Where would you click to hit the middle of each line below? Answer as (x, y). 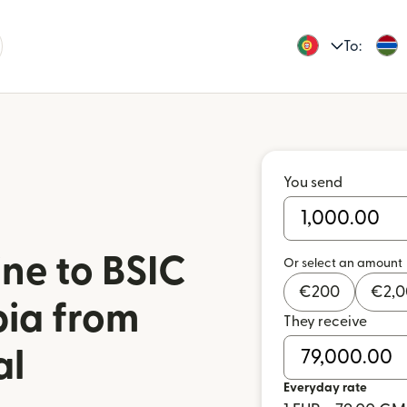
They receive (325, 322)
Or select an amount (343, 263)
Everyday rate (325, 388)
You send (313, 183)
